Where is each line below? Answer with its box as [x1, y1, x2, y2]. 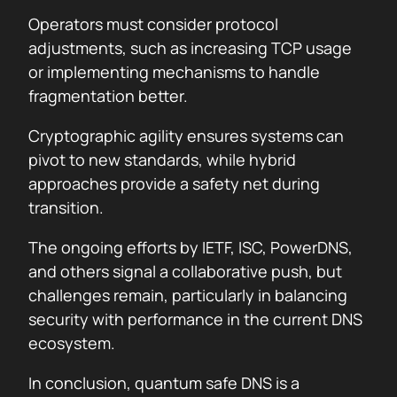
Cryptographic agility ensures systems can [28, 125, 344, 146]
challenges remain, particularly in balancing [28, 284, 347, 306]
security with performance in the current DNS [28, 308, 362, 330]
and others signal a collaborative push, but [28, 261, 342, 282]
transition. [28, 197, 104, 218]
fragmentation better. [28, 85, 188, 106]
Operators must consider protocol [28, 13, 278, 35]
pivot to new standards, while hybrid [28, 149, 296, 170]
